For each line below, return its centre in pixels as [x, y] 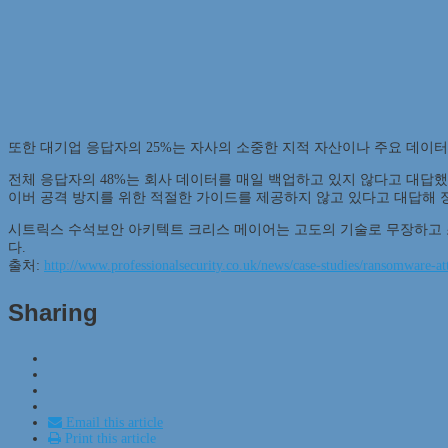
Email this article [112, 422]
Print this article [108, 438]
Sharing [53, 312]
